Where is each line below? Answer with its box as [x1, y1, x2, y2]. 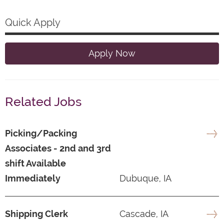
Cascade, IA [117, 208, 168, 219]
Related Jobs [5, 93, 81, 109]
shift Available [5, 157, 66, 168]
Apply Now [88, 47, 135, 58]
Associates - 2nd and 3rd [5, 142, 111, 153]
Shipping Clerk [5, 208, 68, 219]
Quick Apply [5, 16, 60, 28]
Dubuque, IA [117, 172, 171, 183]
